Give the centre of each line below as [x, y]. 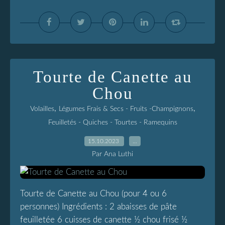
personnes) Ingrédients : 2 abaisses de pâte [98, 207]
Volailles [42, 109]
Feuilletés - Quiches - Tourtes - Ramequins [113, 123]
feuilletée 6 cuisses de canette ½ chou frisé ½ [104, 220]
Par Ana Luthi [113, 154]
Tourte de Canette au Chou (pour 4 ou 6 [93, 194]
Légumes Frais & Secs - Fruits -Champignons [126, 109]
